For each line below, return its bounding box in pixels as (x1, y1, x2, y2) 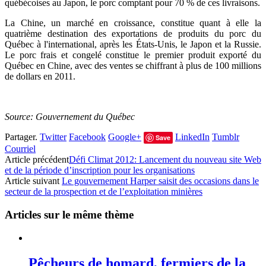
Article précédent (5, 154, 69, 165)
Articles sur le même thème (5, 208, 134, 221)
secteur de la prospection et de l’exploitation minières (5, 186, 202, 197)
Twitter (40, 132, 66, 142)
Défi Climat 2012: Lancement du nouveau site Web (69, 154, 261, 165)
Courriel (5, 144, 36, 154)
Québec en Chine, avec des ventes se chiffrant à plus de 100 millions (5, 61, 261, 71)
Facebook (69, 132, 106, 142)
